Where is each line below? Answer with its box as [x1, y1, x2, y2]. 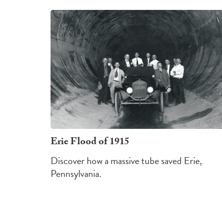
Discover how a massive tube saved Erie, [51, 153, 202, 168]
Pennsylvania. [51, 166, 102, 181]
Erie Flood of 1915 [51, 134, 129, 151]
